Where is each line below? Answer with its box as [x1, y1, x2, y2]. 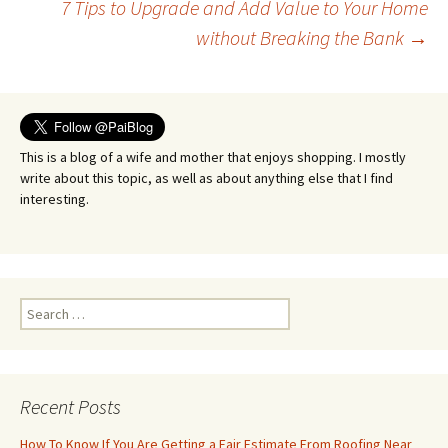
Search [19, 298, 61, 316]
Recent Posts [20, 394, 121, 419]
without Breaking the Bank [196, 25, 408, 50]
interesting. [20, 190, 89, 208]
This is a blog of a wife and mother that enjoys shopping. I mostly [20, 148, 406, 166]
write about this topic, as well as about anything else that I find [20, 169, 393, 187]
